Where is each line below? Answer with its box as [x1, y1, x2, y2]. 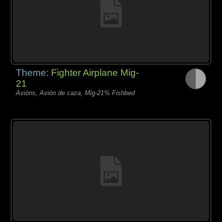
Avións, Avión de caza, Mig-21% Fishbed [16, 89, 135, 97]
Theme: [16, 67, 52, 78]
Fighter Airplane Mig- [51, 67, 139, 78]
